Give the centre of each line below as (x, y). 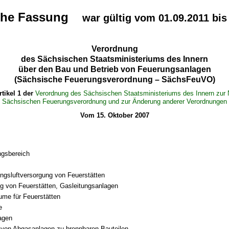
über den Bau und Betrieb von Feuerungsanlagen (114, 69)
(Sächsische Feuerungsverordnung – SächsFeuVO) (114, 79)
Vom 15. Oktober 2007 (114, 116)
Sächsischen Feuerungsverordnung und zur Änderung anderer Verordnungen (114, 101)
